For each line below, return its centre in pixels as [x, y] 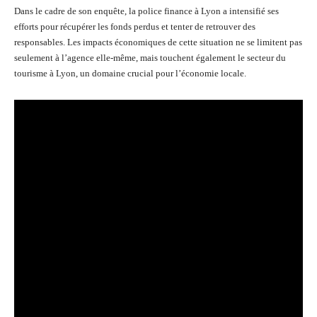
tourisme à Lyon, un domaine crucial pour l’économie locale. [130, 73]
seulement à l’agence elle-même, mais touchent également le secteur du [150, 58]
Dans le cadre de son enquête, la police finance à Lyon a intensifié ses [146, 11]
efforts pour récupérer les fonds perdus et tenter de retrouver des [135, 27]
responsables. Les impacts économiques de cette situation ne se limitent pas [158, 42]
